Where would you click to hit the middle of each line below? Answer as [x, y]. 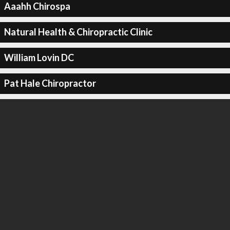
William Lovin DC [39, 57]
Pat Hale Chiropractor [50, 83]
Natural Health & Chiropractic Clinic [78, 32]
